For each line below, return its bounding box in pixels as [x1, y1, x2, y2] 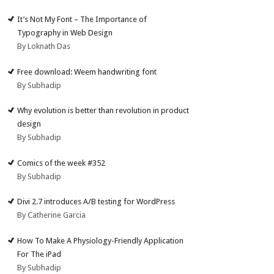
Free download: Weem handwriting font [17, 67, 157, 76]
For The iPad [17, 249, 62, 259]
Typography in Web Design [17, 28, 113, 38]
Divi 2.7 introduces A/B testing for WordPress [17, 197, 176, 207]
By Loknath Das [17, 42, 71, 51]
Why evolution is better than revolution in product [17, 106, 190, 116]
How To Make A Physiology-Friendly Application [17, 235, 184, 245]
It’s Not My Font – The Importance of [17, 15, 147, 24]
